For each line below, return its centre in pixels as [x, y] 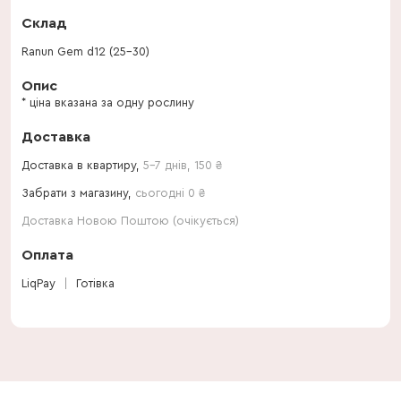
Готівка [95, 283]
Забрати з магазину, [78, 193]
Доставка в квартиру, [82, 165]
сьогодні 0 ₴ [170, 193]
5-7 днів [165, 165]
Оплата [47, 255]
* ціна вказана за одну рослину [108, 102]
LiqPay [38, 283]
